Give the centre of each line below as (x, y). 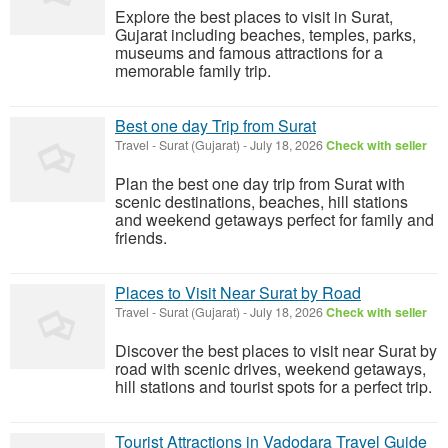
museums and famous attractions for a (249, 52)
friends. (141, 237)
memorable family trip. (193, 70)
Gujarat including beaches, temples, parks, (265, 34)
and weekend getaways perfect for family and (274, 219)
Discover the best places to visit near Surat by (276, 350)
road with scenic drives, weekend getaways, (270, 368)
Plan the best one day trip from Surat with (260, 183)
